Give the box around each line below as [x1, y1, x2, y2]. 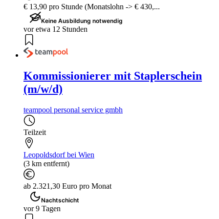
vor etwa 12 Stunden [23, 24, 88, 33]
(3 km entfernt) [23, 159, 69, 168]
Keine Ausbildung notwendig [41, 17, 123, 24]
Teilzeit [23, 128, 46, 136]
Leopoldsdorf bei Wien [23, 150, 94, 159]
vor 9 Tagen [23, 204, 61, 213]
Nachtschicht [41, 196, 79, 204]
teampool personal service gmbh [23, 105, 123, 114]
